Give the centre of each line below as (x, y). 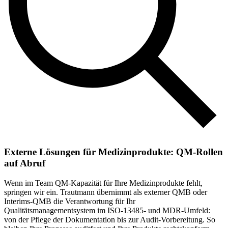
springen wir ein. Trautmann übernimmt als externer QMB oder (106, 192)
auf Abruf (25, 163)
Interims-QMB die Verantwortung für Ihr (70, 201)
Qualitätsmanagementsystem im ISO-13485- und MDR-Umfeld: (107, 210)
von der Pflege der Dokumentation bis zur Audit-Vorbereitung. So (110, 219)
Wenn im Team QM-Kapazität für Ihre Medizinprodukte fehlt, (103, 183)
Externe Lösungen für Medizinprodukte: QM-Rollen (113, 152)
